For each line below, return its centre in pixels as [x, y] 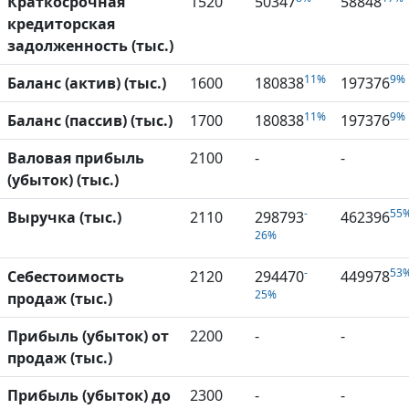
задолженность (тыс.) [90, 45]
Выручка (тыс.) [64, 217]
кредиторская [61, 23]
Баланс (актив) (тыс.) [87, 83]
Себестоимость [66, 276]
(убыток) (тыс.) [63, 179]
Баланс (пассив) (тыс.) [90, 120]
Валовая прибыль [76, 157]
